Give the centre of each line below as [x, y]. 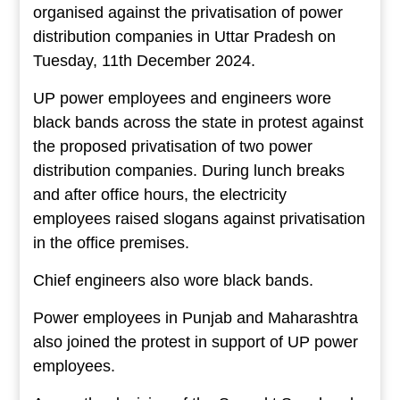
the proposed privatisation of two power [172, 147]
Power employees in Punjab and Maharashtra [195, 318]
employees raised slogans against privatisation [199, 219]
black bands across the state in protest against [198, 123]
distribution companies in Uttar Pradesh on [184, 37]
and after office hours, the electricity [159, 195]
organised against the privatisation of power [187, 13]
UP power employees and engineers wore [182, 99]
